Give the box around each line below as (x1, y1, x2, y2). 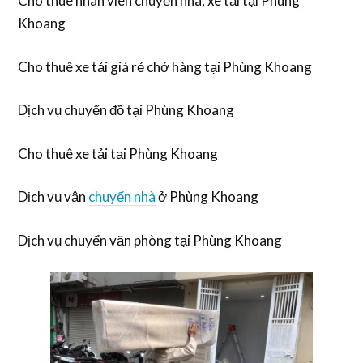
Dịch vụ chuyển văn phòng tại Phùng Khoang (18, 231, 283, 249)
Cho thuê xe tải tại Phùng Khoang (18, 144, 219, 162)
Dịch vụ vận (18, 188, 89, 206)
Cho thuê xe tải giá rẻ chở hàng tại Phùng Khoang (18, 58, 313, 75)
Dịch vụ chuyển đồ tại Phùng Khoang (18, 101, 235, 119)
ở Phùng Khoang (156, 188, 259, 206)
